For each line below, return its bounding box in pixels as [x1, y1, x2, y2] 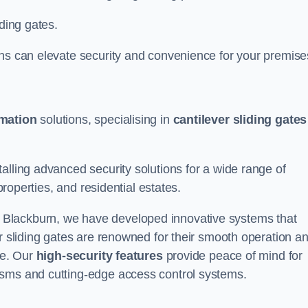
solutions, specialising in [36, 113, 173, 126]
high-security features [36, 249, 163, 263]
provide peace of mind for [162, 249, 303, 263]
